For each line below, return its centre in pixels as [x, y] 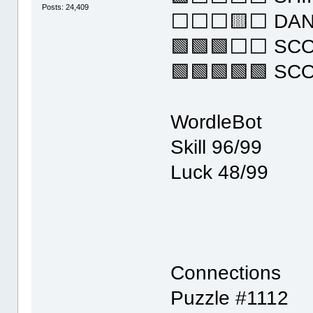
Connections [226, 272]
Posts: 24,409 [66, 7]
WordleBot [217, 122]
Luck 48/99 [220, 172]
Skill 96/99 [217, 147]
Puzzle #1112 [230, 298]
